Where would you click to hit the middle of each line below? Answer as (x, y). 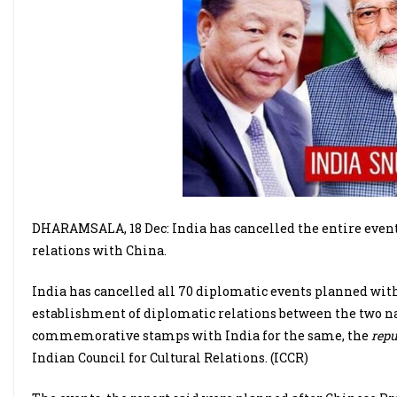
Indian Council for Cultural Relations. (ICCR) (170, 358)
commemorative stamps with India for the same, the (200, 336)
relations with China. (99, 251)
